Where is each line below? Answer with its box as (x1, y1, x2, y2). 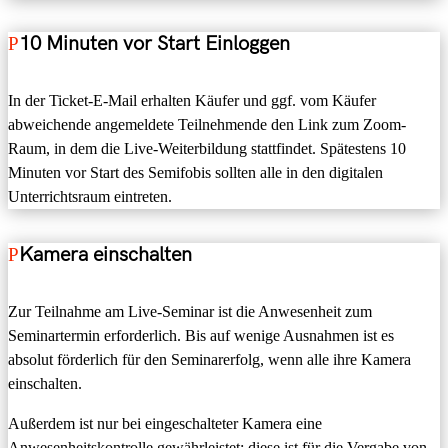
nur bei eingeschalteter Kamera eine (97, 414, 322, 432)
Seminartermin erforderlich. (8, 326, 181, 344)
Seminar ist (162, 302, 236, 320)
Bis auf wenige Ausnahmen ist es (185, 326, 394, 344)
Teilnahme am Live (35, 302, 157, 320)
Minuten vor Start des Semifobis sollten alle (8, 164, 286, 182)
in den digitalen (286, 164, 383, 182)
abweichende (8, 116, 95, 134)
